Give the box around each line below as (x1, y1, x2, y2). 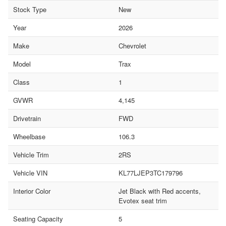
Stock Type (13, 4, 46, 14)
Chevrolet (118, 40, 146, 50)
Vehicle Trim (13, 149, 49, 159)
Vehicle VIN (13, 167, 47, 178)
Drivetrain (13, 113, 41, 123)
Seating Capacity (13, 213, 63, 223)
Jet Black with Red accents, (118, 186, 201, 196)
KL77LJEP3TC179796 (118, 167, 183, 178)
